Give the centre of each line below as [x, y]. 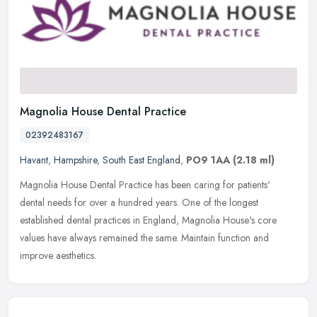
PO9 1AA [208, 160]
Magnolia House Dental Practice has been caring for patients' [145, 185]
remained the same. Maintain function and [184, 238]
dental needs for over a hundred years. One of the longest [139, 203]
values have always [58, 238]
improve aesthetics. [58, 256]
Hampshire [75, 160]
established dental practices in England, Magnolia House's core [148, 220]
